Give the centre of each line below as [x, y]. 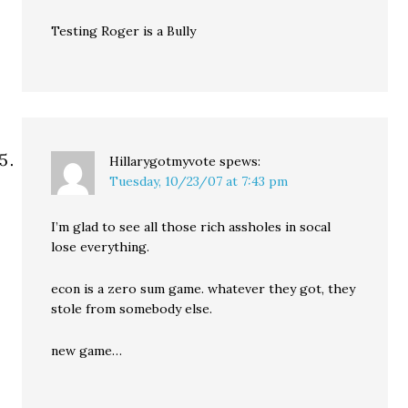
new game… [87, 350]
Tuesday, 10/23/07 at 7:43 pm [199, 181]
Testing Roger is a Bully [124, 31]
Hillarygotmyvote [163, 161]
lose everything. [101, 246]
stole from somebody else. [132, 308]
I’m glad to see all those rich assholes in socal [191, 226]
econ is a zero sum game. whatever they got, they [204, 288]
